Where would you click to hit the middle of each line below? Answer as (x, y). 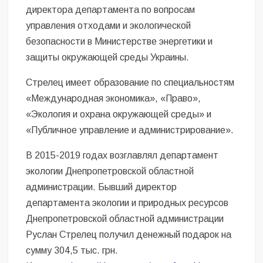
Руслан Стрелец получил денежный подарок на (129, 234)
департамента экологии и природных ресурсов (127, 203)
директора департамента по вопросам (111, 9)
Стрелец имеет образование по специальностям (130, 82)
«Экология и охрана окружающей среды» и (119, 114)
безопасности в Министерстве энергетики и (119, 41)
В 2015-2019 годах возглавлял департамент (122, 155)
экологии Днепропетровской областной (110, 171)
